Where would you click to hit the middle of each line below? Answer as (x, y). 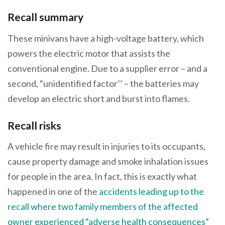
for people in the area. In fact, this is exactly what (102, 177)
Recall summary (45, 17)
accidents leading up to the (151, 192)
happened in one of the (53, 192)
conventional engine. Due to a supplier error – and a (107, 68)
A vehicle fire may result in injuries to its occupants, (106, 146)
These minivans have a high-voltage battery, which (106, 38)
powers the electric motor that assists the (89, 53)
